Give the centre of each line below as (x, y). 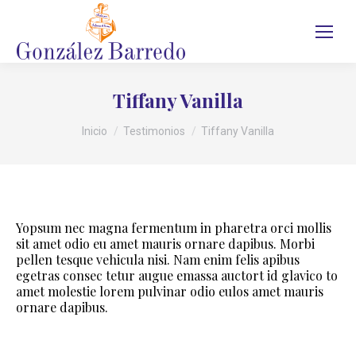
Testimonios (154, 131)
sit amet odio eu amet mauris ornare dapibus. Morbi (165, 244)
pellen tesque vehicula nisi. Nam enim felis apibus (158, 259)
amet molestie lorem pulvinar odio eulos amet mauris (170, 291)
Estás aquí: (112, 121)
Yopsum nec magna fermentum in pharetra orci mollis (174, 228)
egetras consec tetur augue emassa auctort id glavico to (177, 275)
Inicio (95, 131)
